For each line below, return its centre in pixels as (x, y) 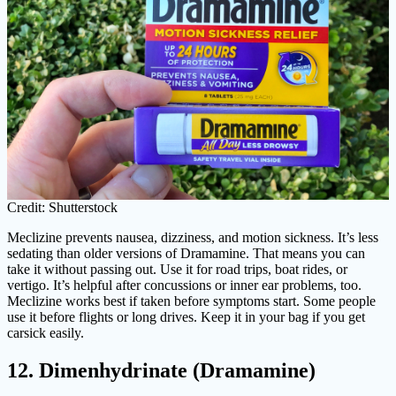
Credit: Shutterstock (62, 208)
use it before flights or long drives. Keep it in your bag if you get (186, 317)
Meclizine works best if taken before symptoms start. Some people (191, 301)
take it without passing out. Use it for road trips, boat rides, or (177, 270)
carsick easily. (46, 333)
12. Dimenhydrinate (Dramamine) (161, 371)
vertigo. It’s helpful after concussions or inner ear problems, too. (184, 286)
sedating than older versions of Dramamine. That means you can (186, 254)
